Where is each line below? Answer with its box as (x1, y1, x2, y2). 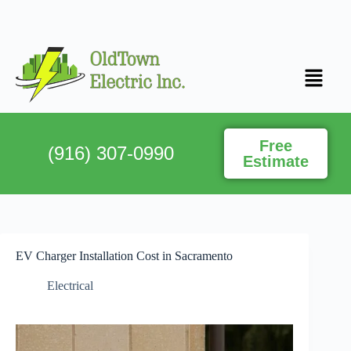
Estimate (243, 153, 309, 171)
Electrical (47, 279, 93, 293)
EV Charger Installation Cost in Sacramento (16, 249, 233, 263)
